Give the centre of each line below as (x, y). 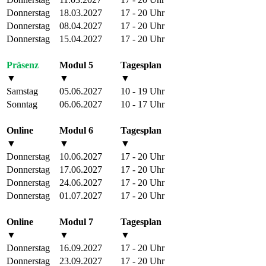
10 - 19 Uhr (142, 91)
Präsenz (23, 65)
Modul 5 (76, 65)
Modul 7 (76, 221)
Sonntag (22, 104)
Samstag (22, 91)
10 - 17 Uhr (142, 104)
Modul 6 (76, 130)
